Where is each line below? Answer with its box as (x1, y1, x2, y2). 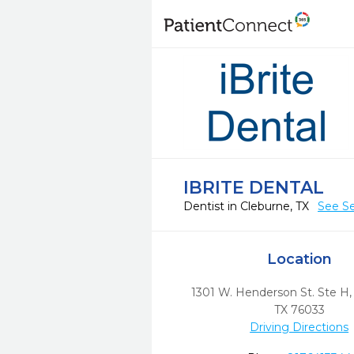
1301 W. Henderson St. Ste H (191, 285, 350, 299)
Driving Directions (250, 320, 349, 334)
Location (266, 250, 332, 268)
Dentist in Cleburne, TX (183, 199, 312, 213)
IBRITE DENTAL (183, 177, 324, 198)
